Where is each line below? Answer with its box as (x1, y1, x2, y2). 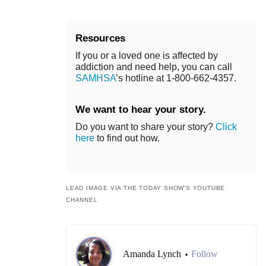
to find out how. (94, 133, 160, 144)
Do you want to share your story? (75, 122, 216, 132)
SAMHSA (75, 73, 116, 84)
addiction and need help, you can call (75, 62, 232, 72)
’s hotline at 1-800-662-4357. (116, 73, 236, 84)
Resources (75, 33, 125, 45)
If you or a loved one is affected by (75, 50, 218, 61)
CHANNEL (66, 197, 98, 204)
